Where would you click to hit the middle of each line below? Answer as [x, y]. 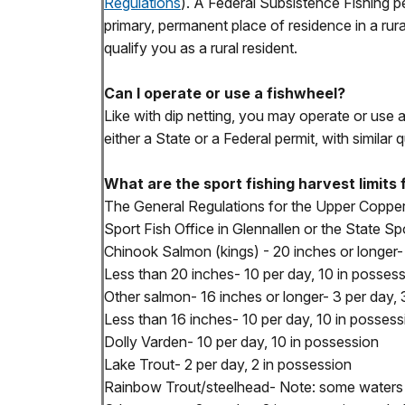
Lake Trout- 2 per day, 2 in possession [228, 365]
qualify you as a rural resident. [201, 48]
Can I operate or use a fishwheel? [225, 94]
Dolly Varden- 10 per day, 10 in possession [241, 342]
